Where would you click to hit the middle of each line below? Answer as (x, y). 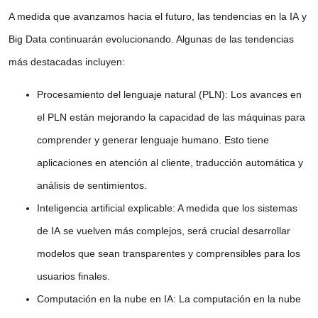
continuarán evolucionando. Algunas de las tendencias (170, 39)
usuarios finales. (73, 276)
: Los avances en (263, 95)
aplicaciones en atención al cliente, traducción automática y (170, 163)
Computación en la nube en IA (105, 299)
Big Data (28, 39)
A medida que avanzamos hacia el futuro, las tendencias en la (149, 16)
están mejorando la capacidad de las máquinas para (186, 117)
